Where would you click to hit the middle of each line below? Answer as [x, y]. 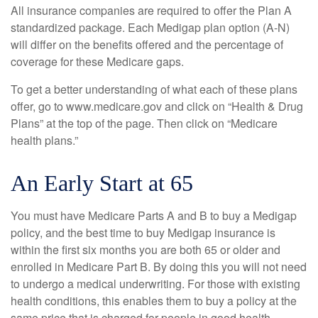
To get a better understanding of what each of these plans [154, 89]
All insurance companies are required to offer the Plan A [151, 10]
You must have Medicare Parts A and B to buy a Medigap [154, 215]
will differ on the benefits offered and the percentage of [147, 44]
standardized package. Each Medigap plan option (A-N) [150, 27]
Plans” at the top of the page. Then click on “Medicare [144, 123]
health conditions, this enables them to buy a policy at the [154, 301]
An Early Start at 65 [102, 183]
